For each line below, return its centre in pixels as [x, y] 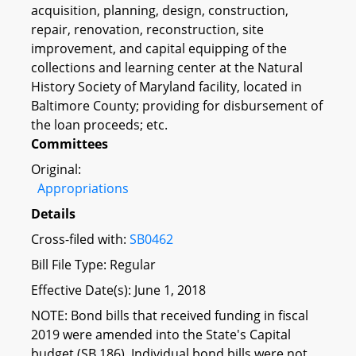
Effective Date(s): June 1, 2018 [118, 290]
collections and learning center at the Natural [167, 67]
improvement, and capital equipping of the [159, 48]
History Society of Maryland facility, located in [166, 86]
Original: [56, 169]
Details [53, 213]
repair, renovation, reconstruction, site [147, 29]
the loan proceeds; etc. [99, 124]
